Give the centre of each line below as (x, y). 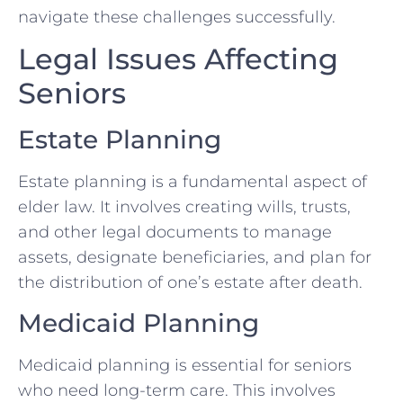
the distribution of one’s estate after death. (190, 283)
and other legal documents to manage (175, 233)
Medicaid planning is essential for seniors (185, 365)
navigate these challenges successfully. (177, 17)
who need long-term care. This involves (177, 390)
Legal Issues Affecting (178, 59)
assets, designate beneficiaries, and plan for (195, 258)
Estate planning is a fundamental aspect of (193, 182)
